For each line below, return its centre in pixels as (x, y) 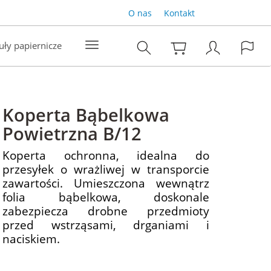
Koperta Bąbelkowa (86, 115)
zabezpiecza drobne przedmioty (106, 211)
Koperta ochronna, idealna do (106, 155)
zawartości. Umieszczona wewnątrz (106, 183)
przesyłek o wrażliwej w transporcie (106, 169)
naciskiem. (31, 239)
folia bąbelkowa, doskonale (106, 197)
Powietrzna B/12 (72, 133)
